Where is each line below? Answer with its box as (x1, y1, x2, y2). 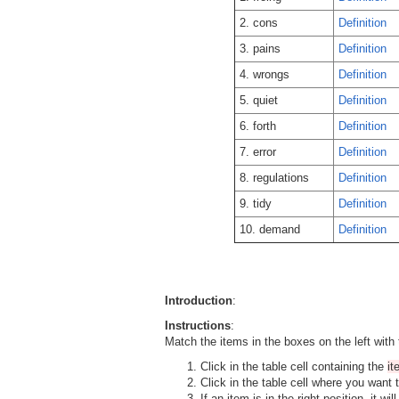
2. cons (240, 16, 278, 29)
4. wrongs (240, 68, 289, 81)
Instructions (165, 319, 231, 332)
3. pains (240, 42, 281, 55)
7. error (240, 145, 276, 159)
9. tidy (240, 197, 272, 210)
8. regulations (240, 171, 309, 184)
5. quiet (240, 94, 278, 107)
